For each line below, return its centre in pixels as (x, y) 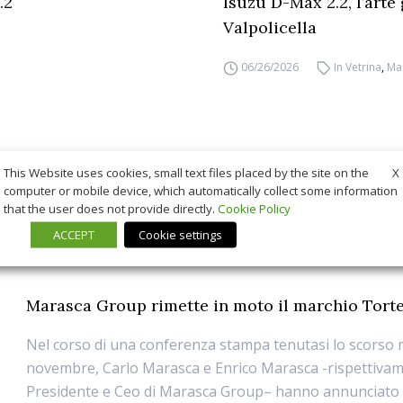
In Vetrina (358, 67)
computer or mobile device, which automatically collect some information (201, 190)
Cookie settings (180, 234)
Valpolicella (270, 28)
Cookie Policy (254, 208)
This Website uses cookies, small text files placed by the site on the (186, 173)
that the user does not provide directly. (111, 208)
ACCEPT (74, 234)
